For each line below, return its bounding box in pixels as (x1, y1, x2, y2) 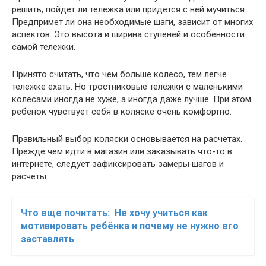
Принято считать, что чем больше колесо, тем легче (12, 69, 227, 80)
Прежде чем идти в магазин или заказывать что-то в (12, 146, 232, 157)
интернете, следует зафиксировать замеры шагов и (12, 159, 224, 169)
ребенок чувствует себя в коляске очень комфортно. (12, 106, 232, 117)
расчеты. (12, 171, 48, 182)
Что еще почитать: (21, 207, 110, 218)
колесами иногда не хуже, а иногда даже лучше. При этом (12, 94, 251, 104)
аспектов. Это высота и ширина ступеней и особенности (12, 29, 245, 40)
